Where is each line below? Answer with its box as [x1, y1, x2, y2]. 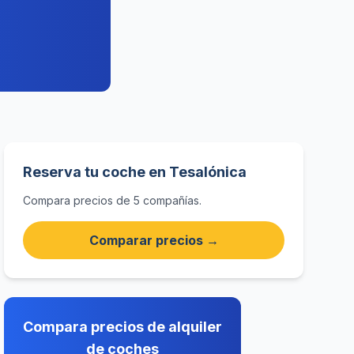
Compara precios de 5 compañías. [23, 194, 202, 207]
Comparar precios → [88, 232, 219, 248]
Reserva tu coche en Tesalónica [23, 164, 247, 180]
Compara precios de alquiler [23, 318, 223, 335]
